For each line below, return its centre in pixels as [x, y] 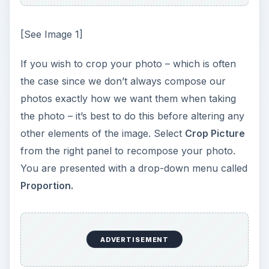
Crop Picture [215, 133]
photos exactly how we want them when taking [128, 98]
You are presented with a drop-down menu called [134, 168]
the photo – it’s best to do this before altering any [132, 116]
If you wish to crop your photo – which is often [128, 63]
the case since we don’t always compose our [123, 81]
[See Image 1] [51, 34]
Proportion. [47, 185]
